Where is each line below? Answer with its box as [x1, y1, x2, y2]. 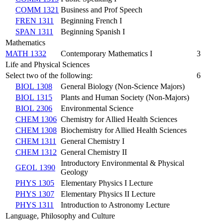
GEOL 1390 [15, 163, 55, 172]
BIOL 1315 [15, 93, 52, 102]
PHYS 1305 [15, 178, 54, 187]
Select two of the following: [5, 71, 93, 80]
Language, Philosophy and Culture [5, 211, 115, 220]
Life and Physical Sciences [5, 60, 90, 69]
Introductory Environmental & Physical [61, 158, 184, 167]
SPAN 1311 [15, 27, 53, 36]
